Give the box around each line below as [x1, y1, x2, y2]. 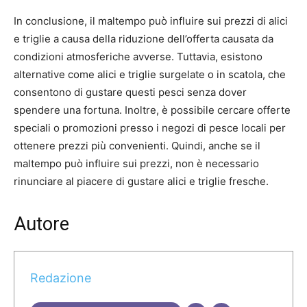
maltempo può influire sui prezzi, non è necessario [14, 157, 259, 171]
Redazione [29, 270, 91, 285]
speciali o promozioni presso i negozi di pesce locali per [14, 121, 286, 135]
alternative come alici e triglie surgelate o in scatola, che [14, 68, 286, 82]
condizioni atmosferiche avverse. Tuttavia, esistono [14, 50, 262, 64]
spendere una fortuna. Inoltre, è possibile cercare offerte [14, 103, 291, 117]
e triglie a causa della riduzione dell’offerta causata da [14, 32, 273, 46]
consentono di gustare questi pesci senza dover [14, 86, 247, 99]
